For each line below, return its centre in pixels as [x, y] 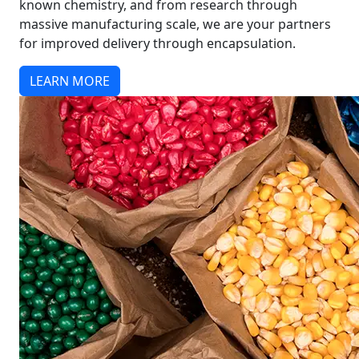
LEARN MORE [70, 81]
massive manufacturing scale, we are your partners [175, 24]
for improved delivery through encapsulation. [157, 43]
